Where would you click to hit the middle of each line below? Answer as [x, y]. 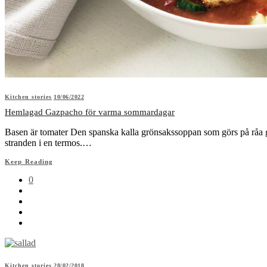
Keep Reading [29, 161]
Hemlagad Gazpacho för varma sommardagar [90, 112]
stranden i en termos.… [48, 142]
